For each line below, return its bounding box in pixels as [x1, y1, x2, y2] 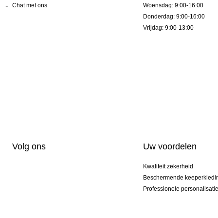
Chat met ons [12, 2, 47, 9]
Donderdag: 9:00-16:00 [143, 13, 205, 20]
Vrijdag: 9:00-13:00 [143, 24, 194, 32]
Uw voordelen [143, 142, 197, 152]
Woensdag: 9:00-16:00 [143, 2, 203, 9]
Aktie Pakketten [143, 208, 184, 215]
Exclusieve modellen [143, 197, 198, 204]
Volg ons [12, 142, 46, 152]
